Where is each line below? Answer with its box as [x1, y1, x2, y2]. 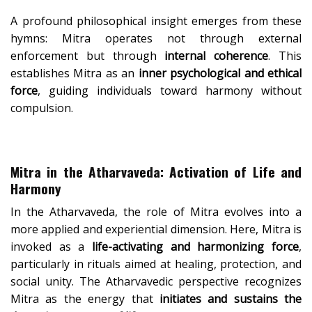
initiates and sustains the [159, 291, 302, 307]
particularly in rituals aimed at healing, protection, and [10, 256, 302, 272]
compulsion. [10, 100, 73, 116]
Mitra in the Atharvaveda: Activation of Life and [10, 161, 302, 182]
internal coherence [164, 48, 269, 64]
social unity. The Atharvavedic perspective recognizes [10, 274, 302, 290]
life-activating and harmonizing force [92, 239, 299, 255]
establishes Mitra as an [10, 65, 139, 81]
